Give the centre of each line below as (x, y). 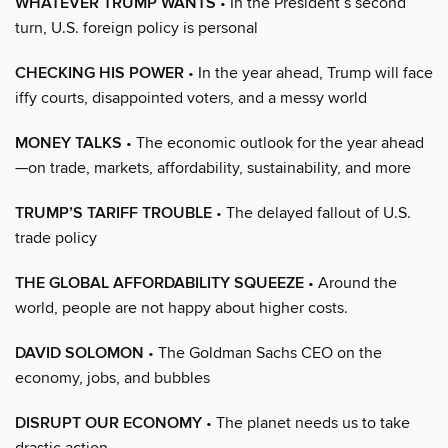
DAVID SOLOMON (79, 353)
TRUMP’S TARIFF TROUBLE (113, 213)
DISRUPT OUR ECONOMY (108, 423)
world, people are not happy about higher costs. (181, 307)
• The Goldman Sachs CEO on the (263, 352)
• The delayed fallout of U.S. (311, 212)
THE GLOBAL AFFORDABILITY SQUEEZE (159, 283)
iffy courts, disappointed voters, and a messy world (191, 97)
